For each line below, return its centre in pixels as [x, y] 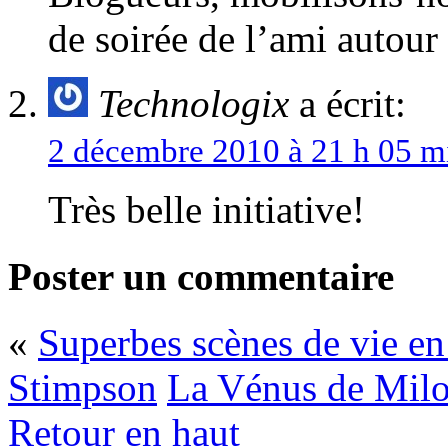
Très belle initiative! [206, 210]
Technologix [193, 104]
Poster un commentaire [201, 276]
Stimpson [82, 387]
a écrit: [347, 104]
